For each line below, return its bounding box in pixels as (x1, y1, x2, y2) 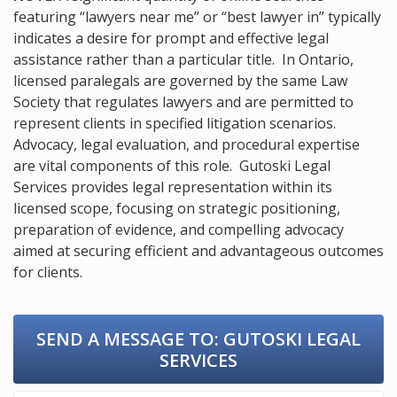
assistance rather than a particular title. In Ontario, (13, 49, 354, 69)
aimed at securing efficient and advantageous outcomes (13, 240, 384, 261)
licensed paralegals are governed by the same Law (13, 70, 347, 90)
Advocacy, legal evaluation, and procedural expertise (13, 134, 360, 154)
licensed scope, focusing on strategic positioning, (13, 198, 340, 218)
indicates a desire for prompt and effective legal (13, 27, 329, 48)
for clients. (13, 261, 82, 282)
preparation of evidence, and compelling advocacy (13, 219, 344, 239)
